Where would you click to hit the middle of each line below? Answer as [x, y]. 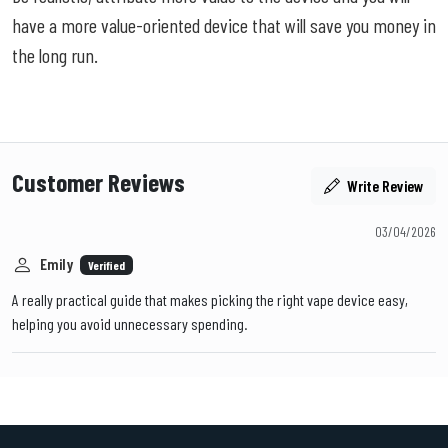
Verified [106, 265]
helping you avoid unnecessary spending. [129, 323]
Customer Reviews [98, 181]
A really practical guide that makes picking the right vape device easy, [210, 299]
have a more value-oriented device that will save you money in [224, 24]
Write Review [383, 185]
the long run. [55, 54]
